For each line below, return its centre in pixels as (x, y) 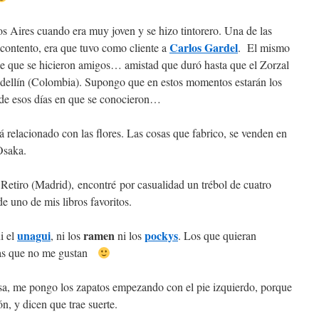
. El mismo (264, 47)
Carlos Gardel (204, 47)
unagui (34, 235)
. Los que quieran (217, 235)
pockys (161, 235)
